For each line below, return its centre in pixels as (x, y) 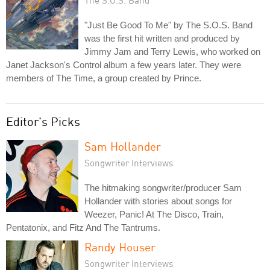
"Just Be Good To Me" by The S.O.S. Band (168, 25)
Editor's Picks (43, 121)
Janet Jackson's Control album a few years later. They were (124, 65)
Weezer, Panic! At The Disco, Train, (154, 214)
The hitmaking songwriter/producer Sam (163, 188)
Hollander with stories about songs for (158, 201)
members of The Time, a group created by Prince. (104, 78)
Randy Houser (120, 247)
